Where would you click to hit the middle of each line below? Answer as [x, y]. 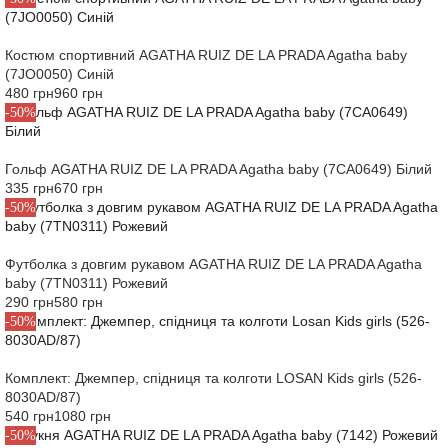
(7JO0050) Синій [59, 74]
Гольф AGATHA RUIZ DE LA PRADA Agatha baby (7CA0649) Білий [218, 169]
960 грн [78, 93]
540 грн [29, 416]
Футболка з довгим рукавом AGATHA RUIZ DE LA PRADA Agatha [213, 264]
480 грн [29, 93]
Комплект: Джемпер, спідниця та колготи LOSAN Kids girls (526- [213, 378]
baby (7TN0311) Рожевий [86, 283]
